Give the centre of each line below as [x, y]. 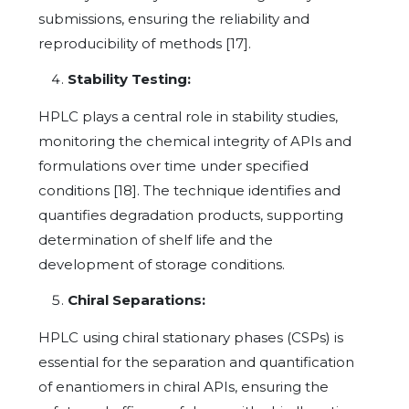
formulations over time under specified [173, 165]
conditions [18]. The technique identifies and [189, 190]
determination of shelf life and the [156, 239]
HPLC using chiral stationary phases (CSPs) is [191, 337]
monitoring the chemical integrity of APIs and [195, 141]
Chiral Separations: [136, 299]
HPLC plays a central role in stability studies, [188, 116]
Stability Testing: [129, 79]
